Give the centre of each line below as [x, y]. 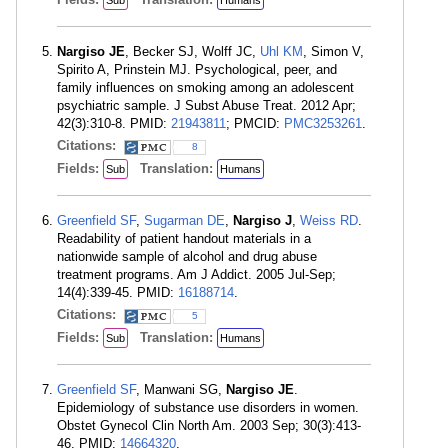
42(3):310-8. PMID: [114, 123]
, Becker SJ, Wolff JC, [192, 51]
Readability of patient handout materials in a [184, 238]
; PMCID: [255, 123]
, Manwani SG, [181, 389]
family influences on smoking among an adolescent [205, 87]
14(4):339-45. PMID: [117, 292]
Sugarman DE [184, 220]
